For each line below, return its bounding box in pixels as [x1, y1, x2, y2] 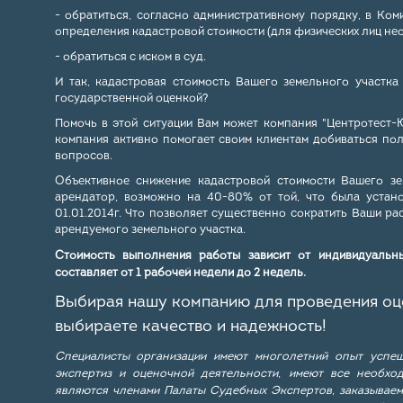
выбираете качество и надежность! [54, 318, 327, 336]
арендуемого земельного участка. [54, 224, 246, 236]
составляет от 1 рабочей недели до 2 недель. [54, 267, 306, 279]
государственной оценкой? [54, 93, 208, 104]
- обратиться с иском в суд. [54, 51, 206, 63]
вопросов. [54, 150, 112, 162]
